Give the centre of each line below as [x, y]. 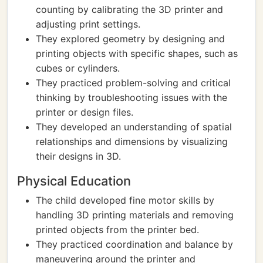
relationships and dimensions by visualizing [132, 141]
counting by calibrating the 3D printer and [129, 9]
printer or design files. [85, 112]
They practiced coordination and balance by [134, 244]
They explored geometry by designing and [130, 39]
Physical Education [74, 181]
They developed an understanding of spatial [134, 127]
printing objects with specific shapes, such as [137, 53]
